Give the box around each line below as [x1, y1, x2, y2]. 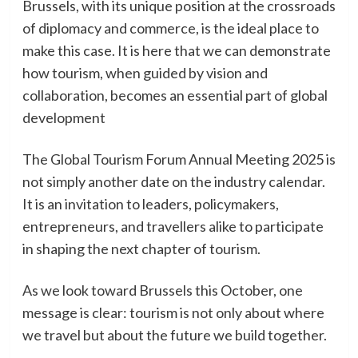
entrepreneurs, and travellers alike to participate [22, 217, 324, 236]
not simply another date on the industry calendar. [22, 173, 325, 191]
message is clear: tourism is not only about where [22, 304, 324, 322]
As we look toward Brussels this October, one [22, 281, 303, 300]
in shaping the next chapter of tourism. [22, 240, 261, 258]
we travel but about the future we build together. [22, 326, 327, 344]
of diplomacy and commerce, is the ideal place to [22, 19, 319, 38]
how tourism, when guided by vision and [22, 64, 268, 82]
